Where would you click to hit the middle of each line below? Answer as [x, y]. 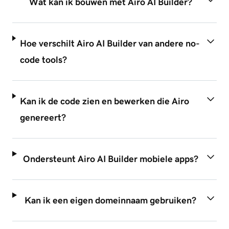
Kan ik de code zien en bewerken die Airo [105, 101]
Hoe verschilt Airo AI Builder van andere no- [110, 44]
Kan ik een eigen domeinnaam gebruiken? [111, 201]
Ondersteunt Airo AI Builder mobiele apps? [110, 159]
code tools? [43, 60]
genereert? [43, 118]
